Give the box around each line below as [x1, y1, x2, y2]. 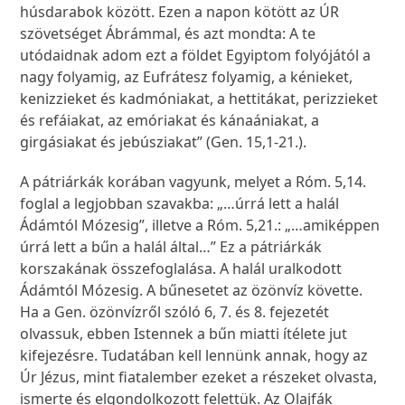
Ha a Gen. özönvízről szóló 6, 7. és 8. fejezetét [20, 302, 330, 323]
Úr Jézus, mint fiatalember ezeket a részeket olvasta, [20, 367, 378, 388]
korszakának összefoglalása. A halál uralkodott [20, 259, 343, 279]
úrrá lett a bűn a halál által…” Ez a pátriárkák [20, 237, 323, 258]
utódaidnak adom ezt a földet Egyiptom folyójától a [20, 45, 372, 66]
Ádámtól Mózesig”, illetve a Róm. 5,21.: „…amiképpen [20, 215, 381, 236]
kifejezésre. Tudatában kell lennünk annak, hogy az [20, 345, 369, 366]
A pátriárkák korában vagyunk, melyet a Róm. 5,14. [20, 172, 367, 193]
